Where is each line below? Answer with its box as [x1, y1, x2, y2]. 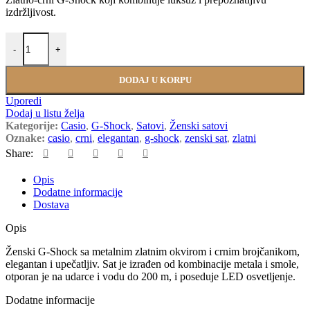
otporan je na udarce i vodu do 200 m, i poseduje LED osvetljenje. [6, 271, 295, 283]
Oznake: [6, 132, 45, 145]
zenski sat [185, 132, 227, 145]
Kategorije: [6, 120, 58, 132]
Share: [6, 147, 33, 160]
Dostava [33, 199, 69, 211]
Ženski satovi [170, 120, 228, 132]
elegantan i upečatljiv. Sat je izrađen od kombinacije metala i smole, [6, 258, 299, 271]
